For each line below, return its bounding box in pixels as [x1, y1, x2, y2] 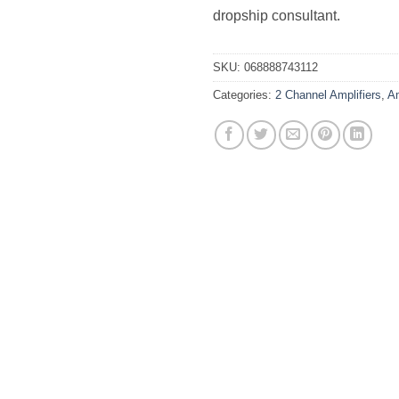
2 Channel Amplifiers [275, 88, 381, 102]
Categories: [213, 88, 275, 102]
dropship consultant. [213, 8, 340, 24]
